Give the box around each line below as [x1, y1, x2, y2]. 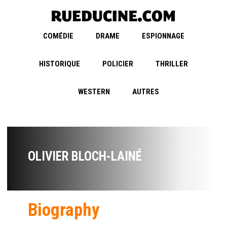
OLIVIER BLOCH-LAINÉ [28, 149, 142, 164]
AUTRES [132, 87, 159, 97]
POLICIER [102, 59, 133, 69]
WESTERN [78, 87, 110, 97]
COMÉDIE [43, 31, 73, 41]
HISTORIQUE [39, 59, 80, 69]
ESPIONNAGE [141, 31, 184, 41]
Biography [28, 200, 100, 221]
